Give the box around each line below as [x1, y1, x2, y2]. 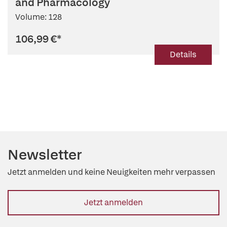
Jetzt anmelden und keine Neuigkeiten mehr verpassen [8, 167, 215, 177]
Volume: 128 [15, 12, 62, 22]
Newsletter [8, 145, 82, 164]
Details [170, 49, 197, 60]
